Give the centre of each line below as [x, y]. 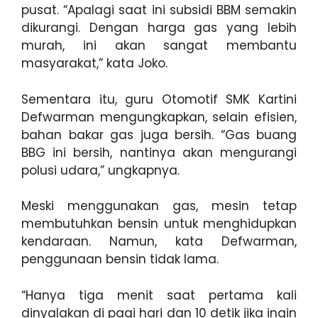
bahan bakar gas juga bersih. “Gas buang [159, 135]
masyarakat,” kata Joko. [94, 63]
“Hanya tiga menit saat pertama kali [159, 295]
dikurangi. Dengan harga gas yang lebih [159, 28]
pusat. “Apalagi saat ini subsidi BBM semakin [159, 10]
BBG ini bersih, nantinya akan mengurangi [159, 152]
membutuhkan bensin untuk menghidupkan [159, 224]
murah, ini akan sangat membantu [159, 45]
